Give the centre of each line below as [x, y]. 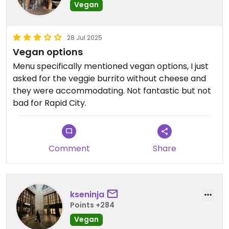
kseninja [87, 194]
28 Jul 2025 [85, 38]
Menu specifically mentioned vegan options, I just [111, 66]
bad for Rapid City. [50, 103]
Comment [69, 148]
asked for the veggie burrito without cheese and [109, 78]
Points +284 [92, 205]
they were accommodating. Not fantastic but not [112, 91]
